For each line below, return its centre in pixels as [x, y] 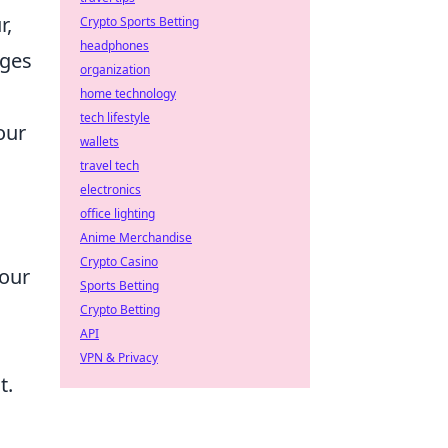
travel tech [109, 165]
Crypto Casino [119, 261]
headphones [114, 45]
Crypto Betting [120, 309]
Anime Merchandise [136, 237]
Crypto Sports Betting [139, 21]
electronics [110, 189]
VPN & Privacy [119, 357]
